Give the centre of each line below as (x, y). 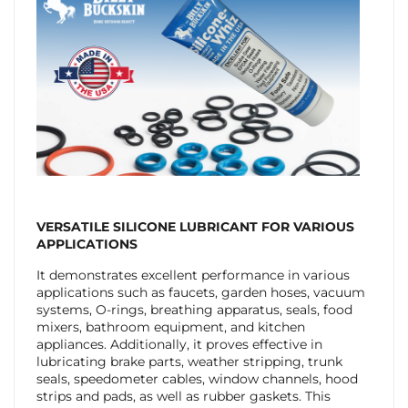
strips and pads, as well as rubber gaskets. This (183, 397)
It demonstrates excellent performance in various (193, 275)
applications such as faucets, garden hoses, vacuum (200, 293)
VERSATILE (72, 227)
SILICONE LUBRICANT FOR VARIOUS (233, 227)
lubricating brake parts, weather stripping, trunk (189, 362)
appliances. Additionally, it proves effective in (179, 345)
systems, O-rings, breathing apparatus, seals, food (194, 310)
